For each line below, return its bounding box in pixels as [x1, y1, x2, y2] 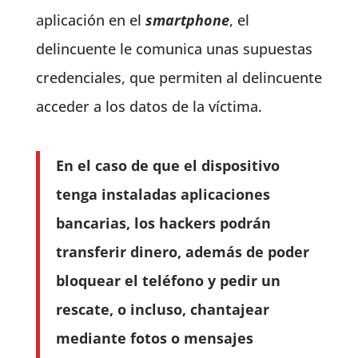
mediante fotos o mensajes [55, 328, 253, 348]
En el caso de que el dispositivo [55, 156, 280, 175]
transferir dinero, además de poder [55, 242, 309, 261]
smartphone [145, 10, 229, 30]
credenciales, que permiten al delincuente [35, 68, 322, 87]
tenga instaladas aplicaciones [55, 185, 270, 204]
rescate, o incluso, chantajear [55, 300, 269, 319]
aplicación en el [35, 10, 145, 30]
